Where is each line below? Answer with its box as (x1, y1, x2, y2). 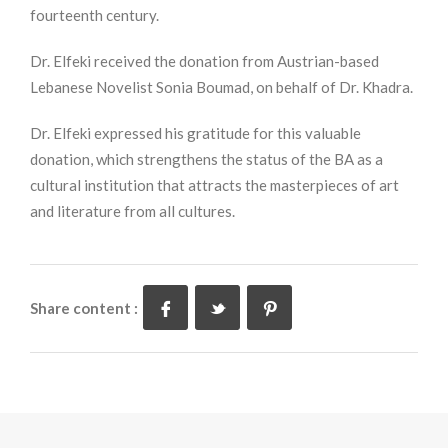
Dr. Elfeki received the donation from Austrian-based (30, 52, 379, 71)
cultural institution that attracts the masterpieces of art (30, 176, 399, 195)
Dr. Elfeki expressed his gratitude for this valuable (30, 124, 361, 143)
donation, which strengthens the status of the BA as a (30, 150, 383, 169)
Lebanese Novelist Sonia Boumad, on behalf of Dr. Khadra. (30, 78, 413, 97)
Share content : (30, 299, 141, 318)
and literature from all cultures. (30, 202, 235, 221)
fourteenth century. (30, 6, 159, 25)
